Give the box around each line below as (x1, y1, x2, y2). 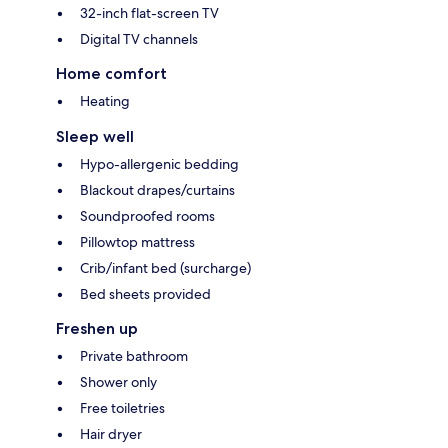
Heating (80, 92, 130, 111)
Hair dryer (80, 425, 142, 444)
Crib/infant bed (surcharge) (80, 259, 251, 278)
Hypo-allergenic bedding (80, 155, 239, 174)
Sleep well (56, 127, 134, 147)
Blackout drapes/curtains (80, 181, 235, 200)
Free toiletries (80, 399, 165, 418)
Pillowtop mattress (80, 233, 195, 252)
